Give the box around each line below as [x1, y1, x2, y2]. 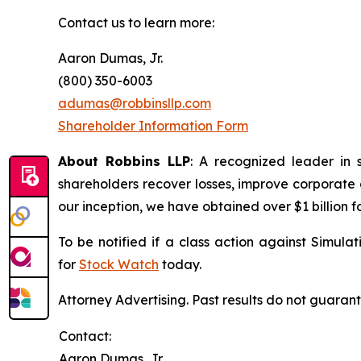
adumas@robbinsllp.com [58, 95, 211, 111]
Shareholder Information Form [58, 118, 248, 134]
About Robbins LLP [58, 153, 190, 169]
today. [159, 256, 201, 272]
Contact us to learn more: [58, 15, 214, 31]
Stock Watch [79, 256, 159, 272]
